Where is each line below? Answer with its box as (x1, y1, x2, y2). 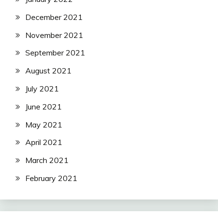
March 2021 (25, 155, 69, 165)
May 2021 (25, 119, 62, 129)
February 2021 (25, 173, 77, 183)
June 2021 (25, 101, 62, 111)
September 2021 (25, 48, 85, 58)
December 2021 (25, 12, 83, 22)
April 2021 (25, 137, 62, 147)
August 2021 (25, 66, 72, 76)
